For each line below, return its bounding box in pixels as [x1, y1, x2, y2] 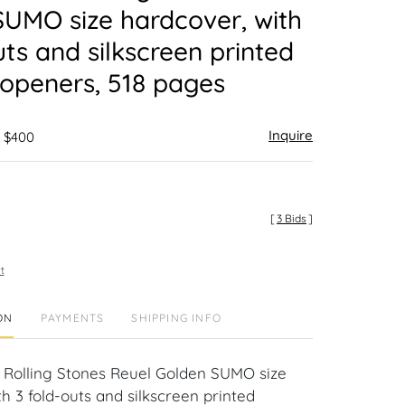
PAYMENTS [40, 311, 105, 325]
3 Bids [277, 212, 306, 225]
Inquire [268, 127, 313, 144]
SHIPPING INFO [131, 311, 221, 325]
